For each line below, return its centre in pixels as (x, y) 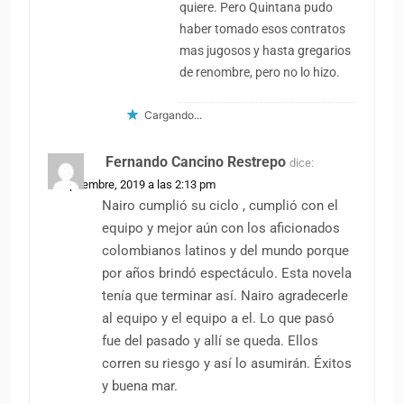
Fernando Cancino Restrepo (196, 161)
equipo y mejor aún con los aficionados (221, 228)
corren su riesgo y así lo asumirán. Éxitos (227, 363)
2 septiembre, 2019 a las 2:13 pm (132, 184)
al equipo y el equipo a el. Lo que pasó (218, 318)
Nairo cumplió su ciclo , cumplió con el (220, 205)
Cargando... (174, 115)
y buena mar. (140, 386)
